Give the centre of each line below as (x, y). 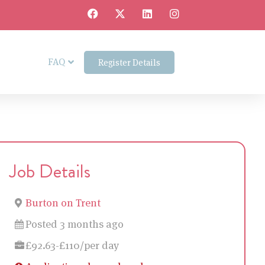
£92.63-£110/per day (72, 245)
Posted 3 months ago (74, 224)
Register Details (129, 62)
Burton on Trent (63, 203)
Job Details (50, 171)
